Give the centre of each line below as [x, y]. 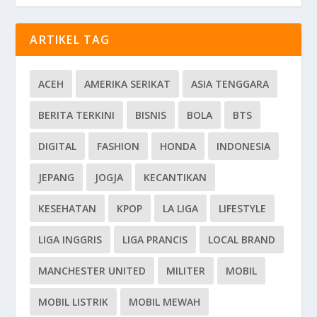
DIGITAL [58, 146]
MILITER [186, 270]
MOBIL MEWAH [165, 301]
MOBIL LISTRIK [74, 301]
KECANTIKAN [175, 177]
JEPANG [57, 177]
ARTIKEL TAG [70, 39]
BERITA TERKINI [77, 115]
